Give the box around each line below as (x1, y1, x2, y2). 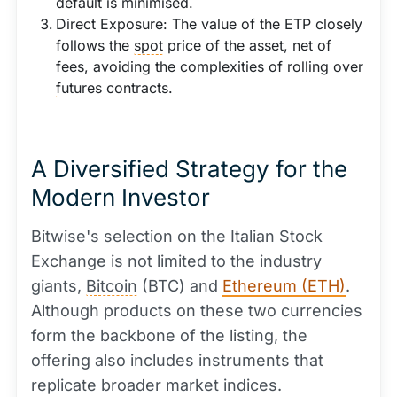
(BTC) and (137, 276, 222, 295)
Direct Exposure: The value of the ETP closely (56, 15, 362, 33)
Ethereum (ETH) (222, 276, 346, 295)
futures (56, 79, 102, 97)
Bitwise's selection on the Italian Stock (31, 227, 323, 245)
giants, (31, 276, 86, 295)
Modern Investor (31, 183, 210, 211)
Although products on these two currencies (31, 301, 362, 320)
